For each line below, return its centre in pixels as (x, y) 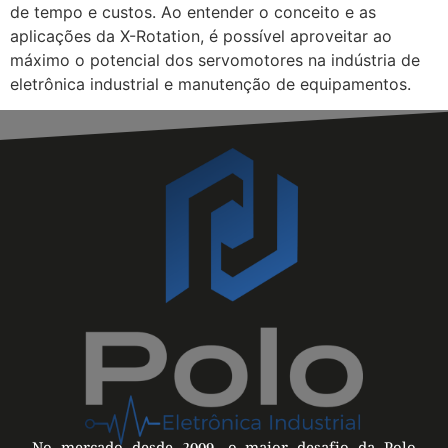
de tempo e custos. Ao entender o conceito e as (193, 12)
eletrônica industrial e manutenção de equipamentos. (210, 84)
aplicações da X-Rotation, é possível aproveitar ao (201, 36)
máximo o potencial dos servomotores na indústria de (215, 60)
